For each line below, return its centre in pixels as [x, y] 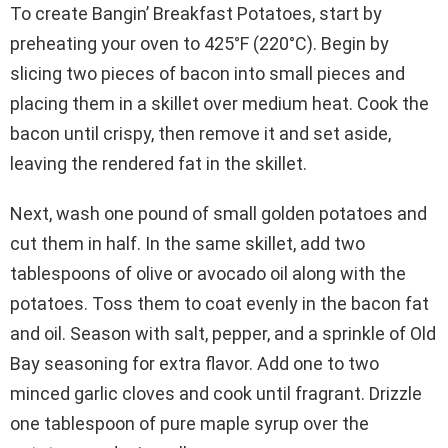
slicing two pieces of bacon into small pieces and [207, 73]
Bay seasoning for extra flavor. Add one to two [194, 363]
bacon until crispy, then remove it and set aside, [200, 133]
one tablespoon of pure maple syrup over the [189, 423]
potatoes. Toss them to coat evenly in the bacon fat [219, 303]
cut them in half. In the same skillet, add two [187, 243]
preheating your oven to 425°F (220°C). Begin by [199, 43]
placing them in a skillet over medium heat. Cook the [219, 103]
